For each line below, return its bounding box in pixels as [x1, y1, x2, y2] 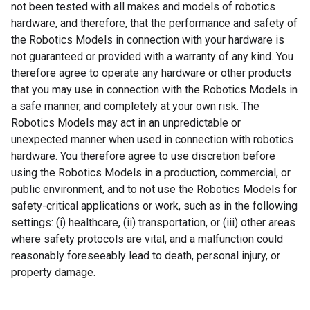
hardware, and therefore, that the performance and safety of [11, 17, 298, 30]
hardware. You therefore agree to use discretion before [11, 149, 275, 163]
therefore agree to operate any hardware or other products [11, 66, 291, 80]
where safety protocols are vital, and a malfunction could [11, 232, 283, 246]
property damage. [11, 266, 95, 279]
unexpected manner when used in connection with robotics [11, 133, 293, 146]
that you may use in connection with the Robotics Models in [11, 83, 298, 96]
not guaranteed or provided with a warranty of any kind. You [11, 50, 293, 63]
